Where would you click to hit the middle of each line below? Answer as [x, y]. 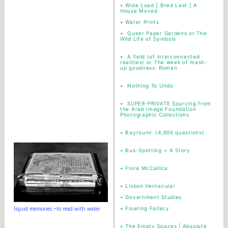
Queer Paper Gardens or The [167, 33]
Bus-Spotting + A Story [158, 150]
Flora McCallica [147, 168]
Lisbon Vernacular [150, 186]
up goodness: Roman [149, 68]
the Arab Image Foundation [158, 109]
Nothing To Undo [151, 85]
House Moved [139, 11]
